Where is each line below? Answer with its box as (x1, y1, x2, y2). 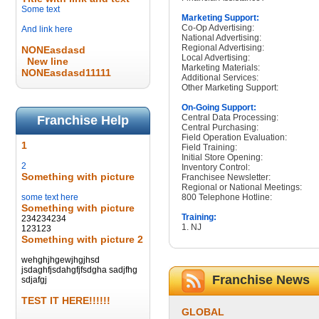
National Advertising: (182, 33, 261, 43)
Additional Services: (182, 73, 258, 83)
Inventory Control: (182, 162, 250, 172)
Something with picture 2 (21, 234, 143, 245)
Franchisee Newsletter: (182, 172, 271, 182)
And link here (21, 24, 73, 34)
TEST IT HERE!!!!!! (21, 295, 110, 306)
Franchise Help (37, 113, 129, 127)
